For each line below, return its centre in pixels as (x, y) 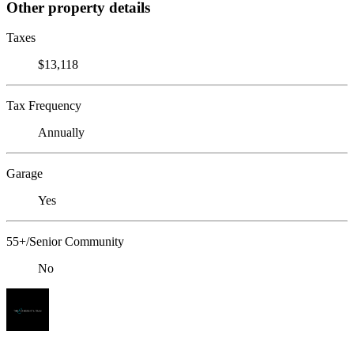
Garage (24, 174)
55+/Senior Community (65, 242)
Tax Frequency (44, 106)
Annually (61, 133)
